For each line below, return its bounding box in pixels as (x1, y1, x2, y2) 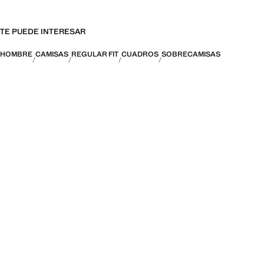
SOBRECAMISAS (161, 49, 220, 59)
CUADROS (121, 49, 159, 59)
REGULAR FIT (71, 49, 118, 59)
